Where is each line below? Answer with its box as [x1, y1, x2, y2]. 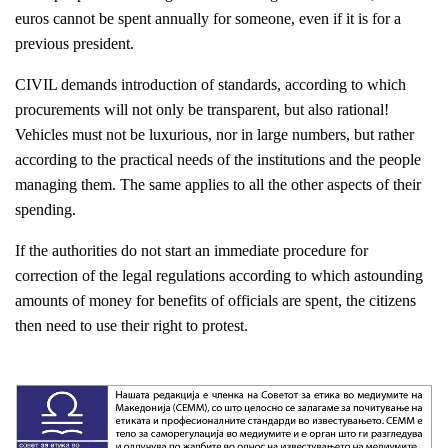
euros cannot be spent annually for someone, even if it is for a [15, 10, 401, 28]
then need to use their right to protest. [15, 317, 248, 335]
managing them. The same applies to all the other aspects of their [15, 176, 421, 194]
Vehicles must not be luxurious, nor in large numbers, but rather [15, 126, 414, 144]
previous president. [15, 35, 134, 53]
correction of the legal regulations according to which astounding [15, 267, 423, 285]
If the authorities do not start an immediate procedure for [15, 242, 368, 260]
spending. [15, 201, 76, 219]
